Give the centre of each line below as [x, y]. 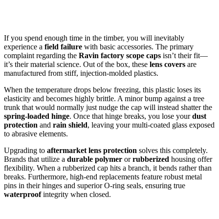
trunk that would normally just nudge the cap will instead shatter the [108, 108]
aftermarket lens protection [92, 151]
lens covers [167, 65]
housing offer [191, 159]
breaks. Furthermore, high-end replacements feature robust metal [103, 177]
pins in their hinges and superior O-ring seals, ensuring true [95, 186]
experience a [24, 47]
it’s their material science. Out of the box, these [77, 65]
